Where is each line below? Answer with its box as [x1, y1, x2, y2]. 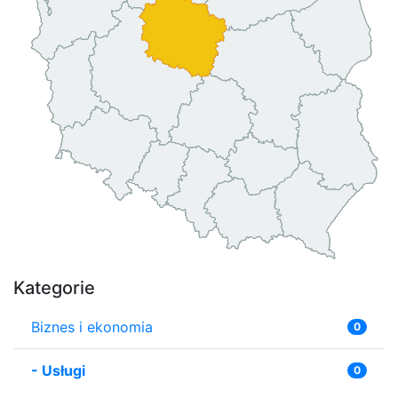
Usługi [42, 361, 85, 379]
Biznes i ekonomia [31, 317, 153, 336]
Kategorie [13, 276, 95, 298]
